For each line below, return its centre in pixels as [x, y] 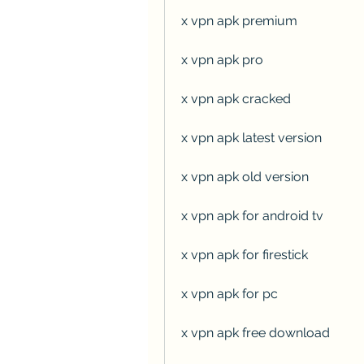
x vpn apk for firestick [245, 254]
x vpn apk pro [222, 59]
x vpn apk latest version [251, 137]
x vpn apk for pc [230, 293]
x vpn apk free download [256, 332]
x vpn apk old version [245, 176]
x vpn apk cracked [236, 98]
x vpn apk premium [239, 20]
